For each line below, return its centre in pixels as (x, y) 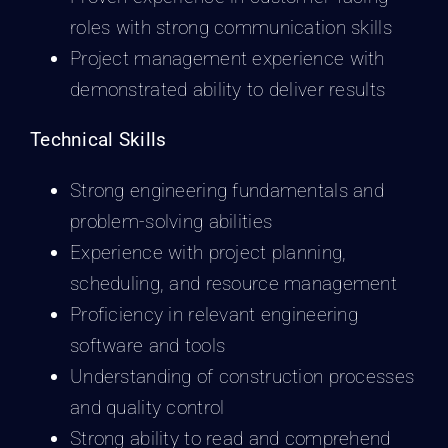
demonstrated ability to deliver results (227, 89)
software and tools (147, 345)
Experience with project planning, (208, 252)
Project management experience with (227, 58)
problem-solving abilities (171, 221)
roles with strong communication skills (230, 27)
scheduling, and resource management (233, 283)
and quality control (147, 407)
